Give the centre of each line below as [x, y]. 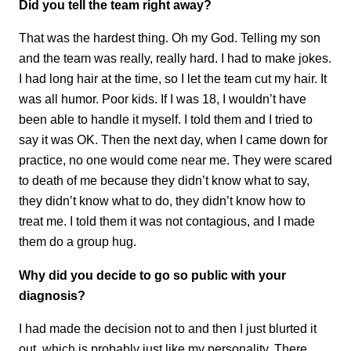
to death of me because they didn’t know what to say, [164, 181]
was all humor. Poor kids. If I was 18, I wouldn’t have [163, 99]
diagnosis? [52, 295]
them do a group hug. [78, 242]
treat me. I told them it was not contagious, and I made [167, 221]
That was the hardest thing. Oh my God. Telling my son [170, 38]
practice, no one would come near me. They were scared [175, 160]
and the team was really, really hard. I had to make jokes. [175, 58]
